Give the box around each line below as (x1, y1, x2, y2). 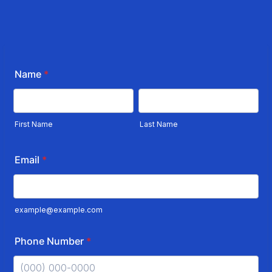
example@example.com (15, 205, 103, 214)
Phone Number (15, 235, 84, 247)
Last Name (140, 120, 178, 129)
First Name (15, 120, 53, 129)
